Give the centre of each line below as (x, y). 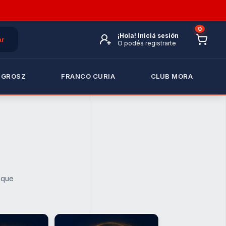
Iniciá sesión (158, 36)
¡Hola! (128, 36)
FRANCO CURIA (88, 76)
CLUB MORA (172, 76)
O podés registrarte (147, 43)
